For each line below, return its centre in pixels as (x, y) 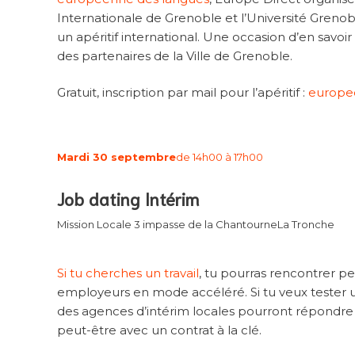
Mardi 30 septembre (116, 157)
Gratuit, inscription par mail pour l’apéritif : (183, 93)
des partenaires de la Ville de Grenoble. (175, 55)
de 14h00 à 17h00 (219, 157)
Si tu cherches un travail (128, 273)
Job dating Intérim (128, 198)
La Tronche (306, 225)
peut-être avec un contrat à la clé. (159, 330)
